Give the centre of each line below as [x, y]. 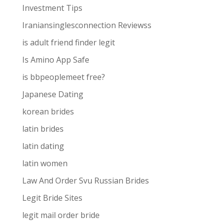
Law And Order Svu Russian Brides [85, 181]
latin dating [43, 146]
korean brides [48, 111]
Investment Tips [52, 8]
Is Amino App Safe [55, 60]
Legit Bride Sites [52, 198]
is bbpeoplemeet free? [63, 77]
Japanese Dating [53, 94]
